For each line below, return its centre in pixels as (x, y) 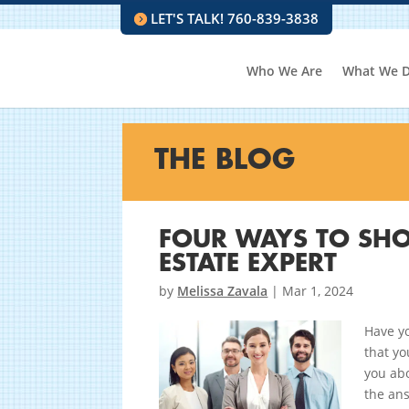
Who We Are (284, 71)
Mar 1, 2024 (318, 291)
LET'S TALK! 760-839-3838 (235, 18)
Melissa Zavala (223, 291)
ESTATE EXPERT (248, 264)
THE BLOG (225, 160)
